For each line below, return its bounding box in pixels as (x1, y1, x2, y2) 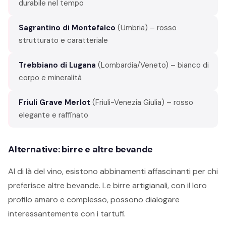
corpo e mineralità (19, 73, 82, 83)
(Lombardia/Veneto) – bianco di (96, 60, 209, 70)
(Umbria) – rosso (116, 23, 177, 33)
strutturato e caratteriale (19, 35, 108, 45)
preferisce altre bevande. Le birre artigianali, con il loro (8, 180, 207, 191)
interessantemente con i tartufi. (8, 208, 126, 219)
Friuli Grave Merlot (19, 97, 90, 107)
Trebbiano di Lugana (19, 60, 96, 70)
